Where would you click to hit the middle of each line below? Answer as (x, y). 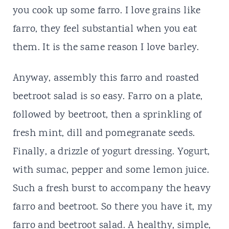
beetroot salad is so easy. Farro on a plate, (108, 97)
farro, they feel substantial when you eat (105, 29)
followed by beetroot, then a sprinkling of (107, 115)
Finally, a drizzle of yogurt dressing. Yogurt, (111, 152)
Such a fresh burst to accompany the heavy (112, 189)
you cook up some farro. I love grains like (107, 11)
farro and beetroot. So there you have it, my (112, 207)
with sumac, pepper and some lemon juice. (111, 170)
